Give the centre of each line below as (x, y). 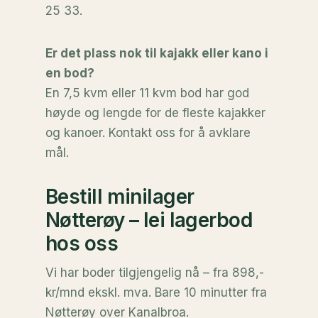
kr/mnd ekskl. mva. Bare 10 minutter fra (156, 292)
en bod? (70, 73)
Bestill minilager (120, 197)
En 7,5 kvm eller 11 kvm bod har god (147, 93)
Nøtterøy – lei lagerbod (149, 220)
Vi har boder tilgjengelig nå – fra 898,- (155, 273)
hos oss (82, 243)
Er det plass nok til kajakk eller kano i (157, 53)
